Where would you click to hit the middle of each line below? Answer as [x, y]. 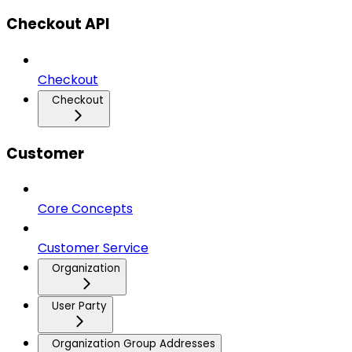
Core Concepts [85, 209]
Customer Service [93, 248]
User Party [79, 306]
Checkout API [58, 24]
